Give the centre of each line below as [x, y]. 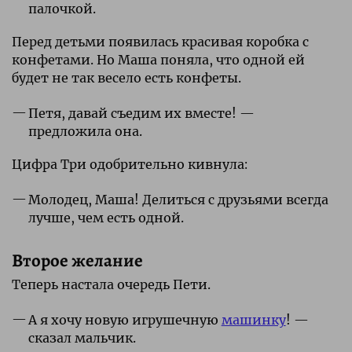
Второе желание [77, 260]
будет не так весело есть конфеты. [126, 77]
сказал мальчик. [82, 337]
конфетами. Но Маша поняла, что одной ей [158, 59]
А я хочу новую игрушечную [125, 319]
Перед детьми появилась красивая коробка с [160, 41]
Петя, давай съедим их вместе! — [141, 113]
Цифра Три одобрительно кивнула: [130, 164]
